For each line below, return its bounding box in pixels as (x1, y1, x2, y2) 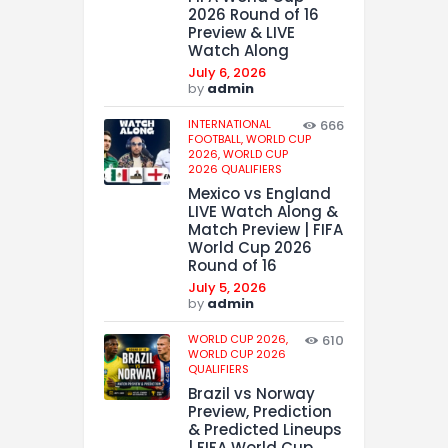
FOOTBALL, (188, 131, 246, 148)
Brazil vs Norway (188, 382, 315, 404)
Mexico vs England (188, 183, 331, 205)
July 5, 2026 (188, 278, 266, 298)
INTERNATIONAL (188, 116, 271, 133)
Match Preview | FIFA (188, 219, 343, 241)
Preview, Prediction (188, 400, 332, 422)
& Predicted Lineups (188, 418, 342, 440)
